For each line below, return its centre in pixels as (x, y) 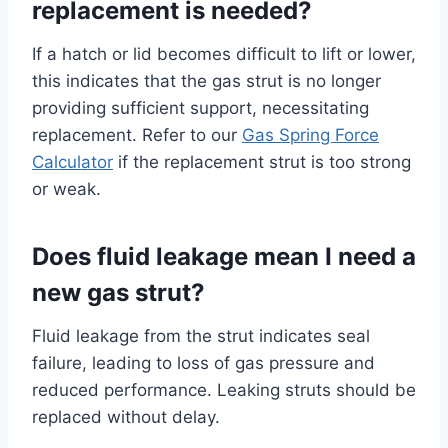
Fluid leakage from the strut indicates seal (201, 335)
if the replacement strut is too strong (262, 161)
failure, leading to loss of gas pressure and (203, 362)
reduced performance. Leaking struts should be (224, 389)
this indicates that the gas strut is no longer (206, 80)
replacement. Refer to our (137, 134)
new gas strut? (118, 292)
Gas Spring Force (310, 134)
